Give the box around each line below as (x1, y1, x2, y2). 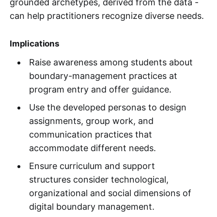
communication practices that (29, 129, 152, 139)
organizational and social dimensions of (29, 187, 191, 198)
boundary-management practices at (29, 70, 177, 81)
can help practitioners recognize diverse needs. (10, 10, 204, 21)
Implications (10, 38, 60, 48)
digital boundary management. (29, 201, 155, 212)
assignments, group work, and (29, 115, 154, 126)
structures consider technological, (29, 174, 169, 185)
